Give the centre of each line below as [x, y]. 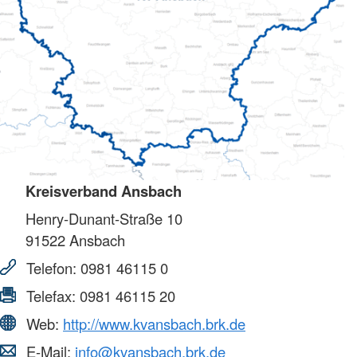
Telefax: [51, 296]
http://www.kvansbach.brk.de [154, 324]
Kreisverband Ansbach [104, 191]
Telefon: [51, 268]
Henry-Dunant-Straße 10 [104, 219]
